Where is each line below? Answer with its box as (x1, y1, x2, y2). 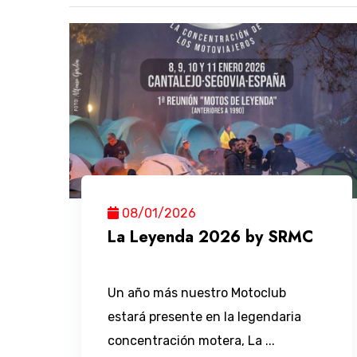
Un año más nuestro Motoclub (108, 285, 287, 301)
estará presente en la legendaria (108, 309, 302, 325)
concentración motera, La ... (108, 333, 276, 349)
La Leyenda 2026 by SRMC (108, 226, 314, 249)
